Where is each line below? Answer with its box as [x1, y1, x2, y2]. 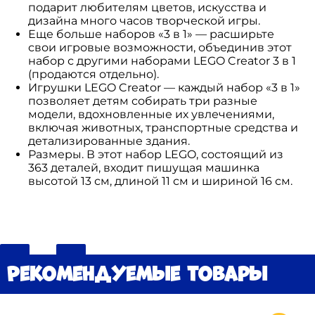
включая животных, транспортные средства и [28, 120, 298, 134]
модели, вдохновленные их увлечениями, [28, 107, 274, 121]
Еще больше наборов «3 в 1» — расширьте [28, 27, 274, 41]
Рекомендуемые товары [7, 261, 267, 286]
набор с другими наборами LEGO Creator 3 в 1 [28, 53, 296, 67]
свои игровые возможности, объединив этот [28, 40, 292, 54]
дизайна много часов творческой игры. [28, 13, 260, 27]
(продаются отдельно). [28, 67, 159, 81]
